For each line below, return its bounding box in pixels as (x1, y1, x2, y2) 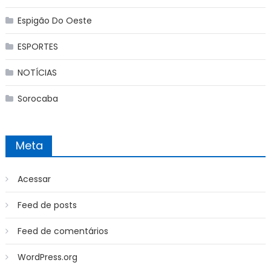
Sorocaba (17, 92, 58, 105)
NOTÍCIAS (17, 66, 57, 79)
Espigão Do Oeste (17, 14, 92, 27)
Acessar (17, 172, 51, 185)
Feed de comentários (17, 224, 108, 237)
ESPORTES (17, 40, 58, 53)
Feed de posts (17, 198, 77, 211)
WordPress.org (17, 250, 77, 263)
